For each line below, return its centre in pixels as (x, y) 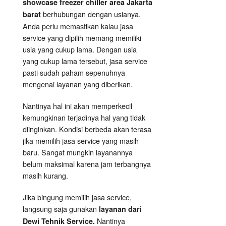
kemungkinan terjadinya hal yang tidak (84, 118)
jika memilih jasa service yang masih (81, 141)
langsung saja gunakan (61, 209)
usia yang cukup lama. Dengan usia (80, 49)
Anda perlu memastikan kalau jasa (78, 26)
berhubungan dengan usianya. (92, 14)
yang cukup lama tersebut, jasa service (85, 61)
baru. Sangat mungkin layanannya (78, 152)
